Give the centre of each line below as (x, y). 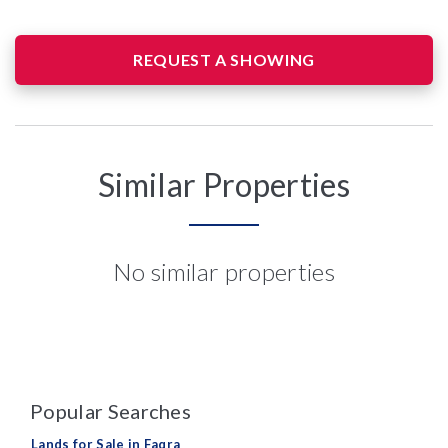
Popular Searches (111, 411)
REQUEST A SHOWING (224, 59)
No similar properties (224, 271)
